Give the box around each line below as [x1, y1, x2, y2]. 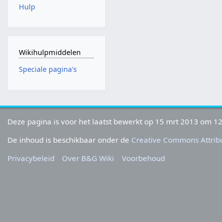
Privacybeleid [7, 153, 55, 163]
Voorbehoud [121, 153, 165, 163]
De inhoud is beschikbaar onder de [7, 134, 132, 145]
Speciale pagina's [18, 64, 77, 74]
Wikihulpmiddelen [18, 47, 81, 57]
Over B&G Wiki [62, 153, 114, 163]
